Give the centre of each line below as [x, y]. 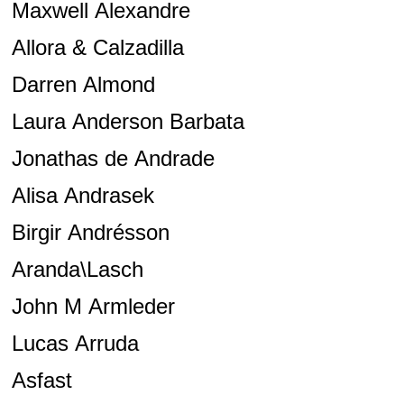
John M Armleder [93, 307]
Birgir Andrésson [90, 233]
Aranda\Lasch [77, 270]
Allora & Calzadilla [97, 48]
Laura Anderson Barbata [128, 122]
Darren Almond [83, 85]
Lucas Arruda [75, 344]
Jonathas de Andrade [113, 159]
